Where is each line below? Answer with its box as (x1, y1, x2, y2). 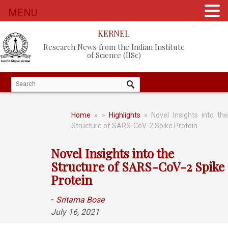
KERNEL (98, 28, 130, 39)
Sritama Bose (56, 195, 104, 205)
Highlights (108, 111, 140, 119)
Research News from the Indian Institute (43, 42, 185, 52)
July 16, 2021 (51, 207, 99, 217)
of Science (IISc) (87, 50, 141, 60)
